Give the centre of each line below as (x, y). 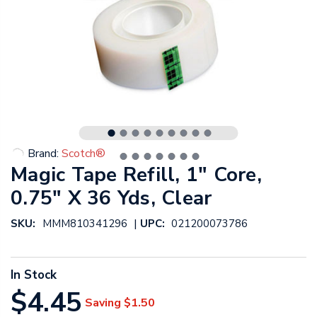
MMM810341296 (85, 224)
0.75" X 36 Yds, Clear (111, 198)
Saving (103, 302)
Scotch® (83, 154)
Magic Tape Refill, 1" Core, (136, 175)
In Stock (34, 275)
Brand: (43, 154)
